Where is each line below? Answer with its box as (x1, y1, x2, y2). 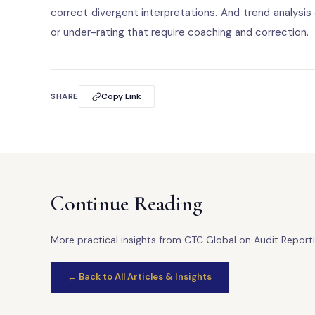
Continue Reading (51, 191, 202, 217)
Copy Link (101, 91, 141, 102)
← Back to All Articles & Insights (67, 271, 212, 283)
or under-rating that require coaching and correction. (51, 25, 309, 39)
